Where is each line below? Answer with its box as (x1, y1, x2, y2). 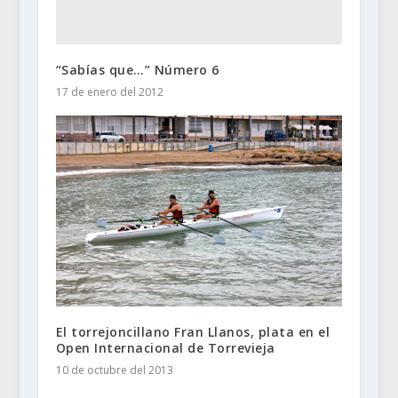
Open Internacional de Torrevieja (55, 338, 275, 356)
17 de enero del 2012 (55, 84, 163, 99)
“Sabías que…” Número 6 (55, 60, 219, 78)
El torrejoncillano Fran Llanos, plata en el (55, 322, 330, 340)
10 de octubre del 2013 (55, 362, 173, 378)
